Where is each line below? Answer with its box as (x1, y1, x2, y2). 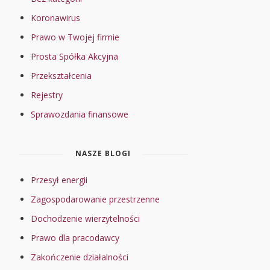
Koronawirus (31, 12, 80, 24)
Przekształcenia (31, 70, 92, 81)
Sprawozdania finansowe (31, 108, 128, 120)
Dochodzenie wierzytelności (31, 213, 140, 224)
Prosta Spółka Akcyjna (31, 51, 118, 62)
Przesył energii (31, 174, 87, 186)
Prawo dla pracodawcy (31, 232, 119, 243)
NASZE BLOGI (75, 148, 131, 159)
